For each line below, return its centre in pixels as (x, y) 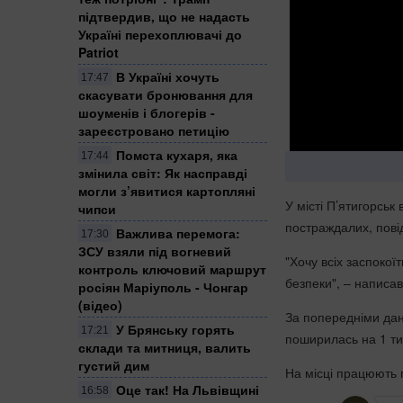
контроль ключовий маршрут (172, 269)
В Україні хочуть (168, 76)
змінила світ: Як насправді (163, 172)
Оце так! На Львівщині (188, 389)
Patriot (99, 52)
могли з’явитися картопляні (167, 190)
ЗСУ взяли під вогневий (155, 251)
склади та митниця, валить (165, 347)
